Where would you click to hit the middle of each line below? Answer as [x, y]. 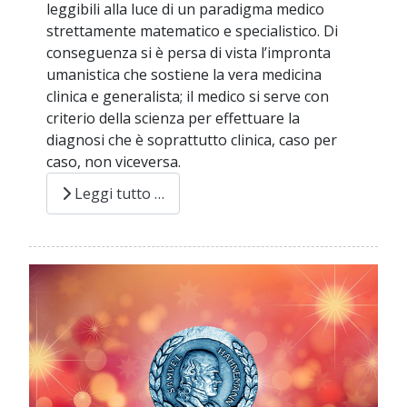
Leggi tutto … [118, 193]
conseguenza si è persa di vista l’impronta [189, 53]
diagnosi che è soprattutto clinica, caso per [192, 140]
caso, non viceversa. [114, 162]
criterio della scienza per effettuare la [174, 119]
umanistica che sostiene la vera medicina [184, 75]
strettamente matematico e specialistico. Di [193, 31]
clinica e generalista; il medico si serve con [188, 97]
